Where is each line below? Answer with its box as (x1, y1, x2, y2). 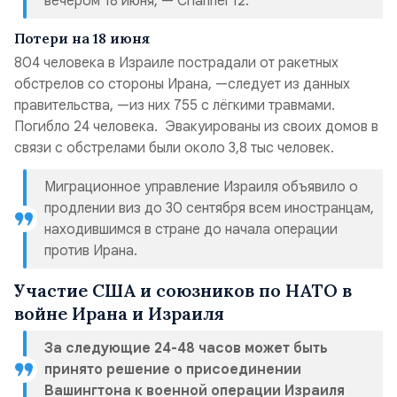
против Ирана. (44, 242, 137, 260)
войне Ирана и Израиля (14, 302, 224, 324)
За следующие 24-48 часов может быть (44, 339, 328, 357)
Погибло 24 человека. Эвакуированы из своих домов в (14, 118, 378, 136)
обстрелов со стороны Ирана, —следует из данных (14, 75, 350, 93)
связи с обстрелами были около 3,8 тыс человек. (14, 139, 338, 157)
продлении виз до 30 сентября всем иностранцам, (44, 199, 374, 217)
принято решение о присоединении (44, 361, 301, 378)
